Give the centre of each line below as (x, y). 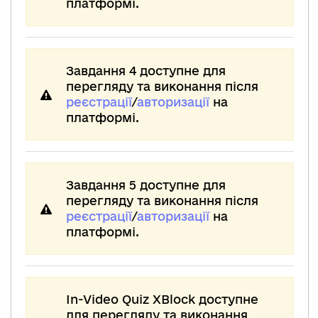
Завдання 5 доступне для (146, 185)
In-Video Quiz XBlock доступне (162, 299)
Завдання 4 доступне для (146, 70)
